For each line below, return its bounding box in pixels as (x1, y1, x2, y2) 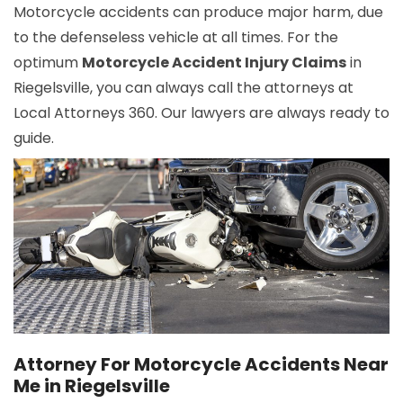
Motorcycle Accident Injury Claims (82, 52, 346, 74)
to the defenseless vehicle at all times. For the (13, 27, 338, 49)
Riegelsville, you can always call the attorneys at (13, 77, 354, 99)
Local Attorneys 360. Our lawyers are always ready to (13, 103, 390, 124)
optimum (13, 52, 82, 74)
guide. (13, 128, 54, 149)
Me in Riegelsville (13, 373, 170, 399)
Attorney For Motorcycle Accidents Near (13, 352, 389, 378)
